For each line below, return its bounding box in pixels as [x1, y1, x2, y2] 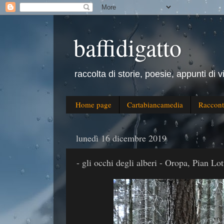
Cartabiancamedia [126, 99, 183, 110]
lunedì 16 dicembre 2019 [76, 132, 166, 144]
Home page [75, 99, 111, 110]
